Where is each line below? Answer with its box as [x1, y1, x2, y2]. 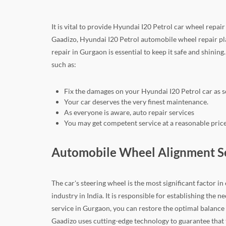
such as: [51, 60, 76, 69]
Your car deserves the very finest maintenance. [64, 97, 208, 106]
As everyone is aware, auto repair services [64, 108, 194, 117]
